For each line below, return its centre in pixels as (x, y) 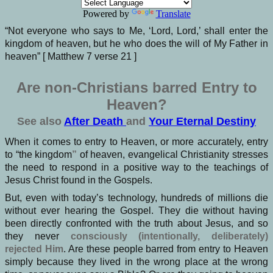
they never (32, 236)
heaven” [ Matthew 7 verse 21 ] (71, 56)
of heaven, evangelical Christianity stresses (174, 154)
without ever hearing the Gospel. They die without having (136, 210)
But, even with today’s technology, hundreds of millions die (136, 197)
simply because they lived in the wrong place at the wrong (136, 261)
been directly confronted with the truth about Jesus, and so (136, 223)
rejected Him (34, 249)
